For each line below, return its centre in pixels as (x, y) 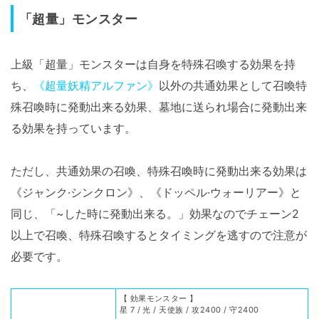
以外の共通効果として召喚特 (233, 85)
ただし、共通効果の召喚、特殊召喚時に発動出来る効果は (159, 171)
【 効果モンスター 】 (158, 298)
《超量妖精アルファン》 (96, 85)
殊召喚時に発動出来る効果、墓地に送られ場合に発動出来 (159, 106)
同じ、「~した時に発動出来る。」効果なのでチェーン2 (155, 213)
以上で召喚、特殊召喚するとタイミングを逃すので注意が (159, 235)
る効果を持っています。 (73, 128)
